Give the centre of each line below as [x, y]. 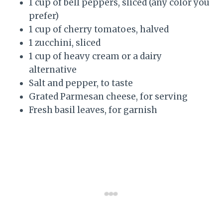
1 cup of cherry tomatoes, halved [99, 30]
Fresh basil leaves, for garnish [93, 110]
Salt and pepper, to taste [81, 83]
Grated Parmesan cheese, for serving [108, 97]
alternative [53, 70]
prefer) [44, 16]
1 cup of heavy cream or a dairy [95, 56]
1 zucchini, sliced [65, 43]
